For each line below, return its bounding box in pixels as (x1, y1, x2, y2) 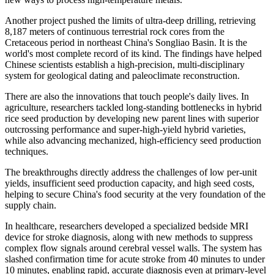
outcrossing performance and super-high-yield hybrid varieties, (5, 124, 246, 135)
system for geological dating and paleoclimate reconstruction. (5, 70, 240, 81)
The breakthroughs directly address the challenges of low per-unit (5, 166, 257, 177)
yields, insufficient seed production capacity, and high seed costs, (5, 177, 254, 188)
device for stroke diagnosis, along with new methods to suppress (5, 231, 253, 242)
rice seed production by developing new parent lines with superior (5, 113, 259, 124)
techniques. (5, 146, 48, 157)
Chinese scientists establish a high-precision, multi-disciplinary (5, 59, 245, 70)
